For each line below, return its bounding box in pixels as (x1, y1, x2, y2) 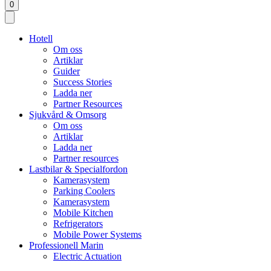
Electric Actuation (53, 251, 122, 262)
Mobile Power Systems (53, 229, 142, 240)
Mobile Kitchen (53, 207, 113, 218)
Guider (53, 66, 80, 77)
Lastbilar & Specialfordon (29, 164, 128, 175)
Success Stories (53, 77, 112, 88)
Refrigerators (53, 218, 103, 229)
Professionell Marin (29, 240, 103, 251)
